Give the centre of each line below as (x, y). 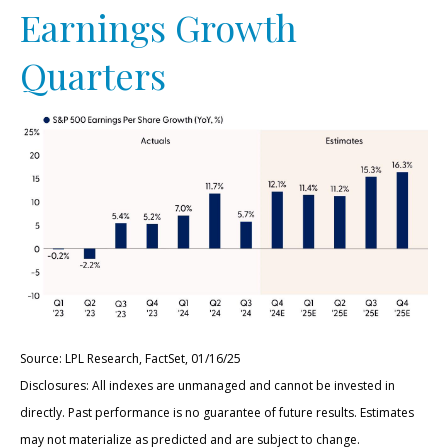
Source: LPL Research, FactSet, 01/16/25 (130, 359)
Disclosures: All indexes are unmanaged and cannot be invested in (207, 386)
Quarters (93, 75)
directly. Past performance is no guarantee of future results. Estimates (217, 413)
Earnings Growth (158, 27)
